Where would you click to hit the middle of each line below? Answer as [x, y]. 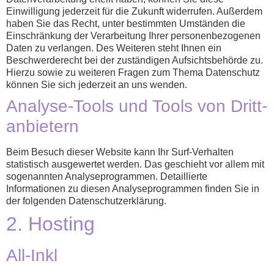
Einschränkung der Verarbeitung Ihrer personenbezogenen [133, 36]
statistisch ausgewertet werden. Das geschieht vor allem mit [135, 165]
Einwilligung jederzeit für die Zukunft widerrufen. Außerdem [134, 12]
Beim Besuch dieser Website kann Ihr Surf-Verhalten [120, 152]
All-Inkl [32, 256]
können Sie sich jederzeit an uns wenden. [97, 85]
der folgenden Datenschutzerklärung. [86, 201]
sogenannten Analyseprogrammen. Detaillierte [107, 177]
